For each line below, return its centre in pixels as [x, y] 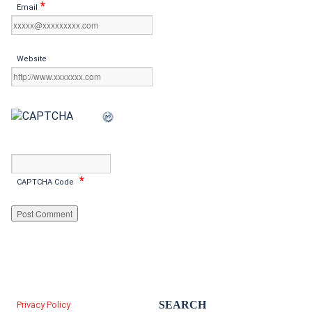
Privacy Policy [44, 305]
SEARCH [182, 305]
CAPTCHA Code [45, 182]
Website [32, 59]
